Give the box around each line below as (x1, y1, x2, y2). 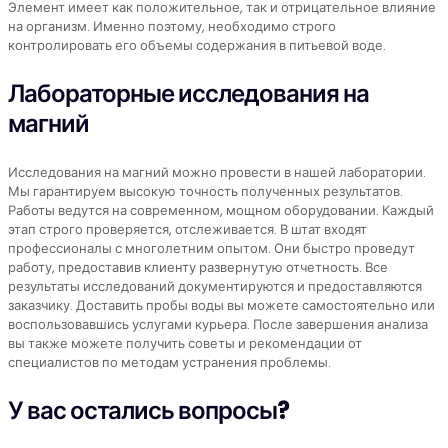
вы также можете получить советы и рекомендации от (8, 334, 362, 354)
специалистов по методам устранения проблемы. (8, 353, 331, 373)
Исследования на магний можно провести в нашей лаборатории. (8, 163, 426, 183)
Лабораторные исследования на (8, 77, 369, 111)
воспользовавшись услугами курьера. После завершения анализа (8, 315, 428, 335)
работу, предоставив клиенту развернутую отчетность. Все (8, 258, 388, 278)
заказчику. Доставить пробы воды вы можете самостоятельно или (8, 296, 435, 316)
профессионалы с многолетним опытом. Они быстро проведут (8, 239, 415, 259)
